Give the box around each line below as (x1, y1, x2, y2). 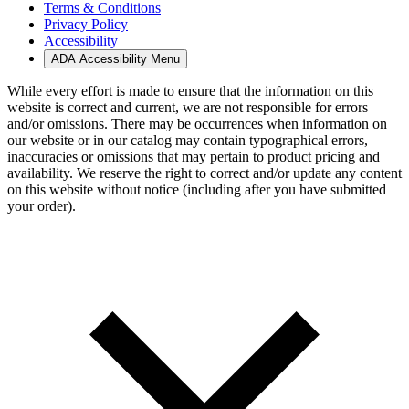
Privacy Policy (44, 16, 128, 32)
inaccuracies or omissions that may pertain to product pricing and (7, 148, 380, 164)
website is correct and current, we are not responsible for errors (7, 99, 368, 115)
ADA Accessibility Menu (51, 51, 180, 66)
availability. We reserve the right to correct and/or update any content (7, 164, 402, 181)
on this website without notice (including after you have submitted (7, 181, 386, 197)
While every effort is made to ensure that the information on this (7, 82, 373, 99)
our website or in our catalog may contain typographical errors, (7, 131, 368, 148)
